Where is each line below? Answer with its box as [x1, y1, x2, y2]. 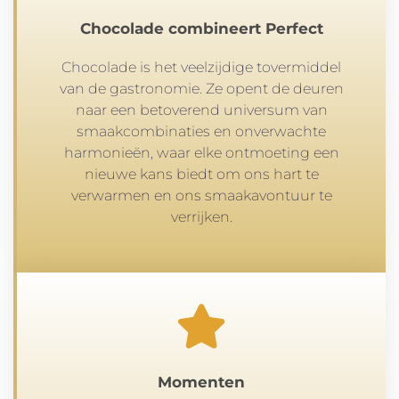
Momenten [158, 372, 245, 391]
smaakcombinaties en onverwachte [77, 123, 326, 141]
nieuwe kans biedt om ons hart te [84, 166, 319, 183]
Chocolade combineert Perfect [79, 20, 323, 38]
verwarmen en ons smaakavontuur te [70, 187, 332, 205]
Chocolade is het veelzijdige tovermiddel [61, 59, 341, 77]
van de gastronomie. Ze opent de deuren [59, 80, 344, 98]
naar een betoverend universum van [75, 102, 328, 119]
